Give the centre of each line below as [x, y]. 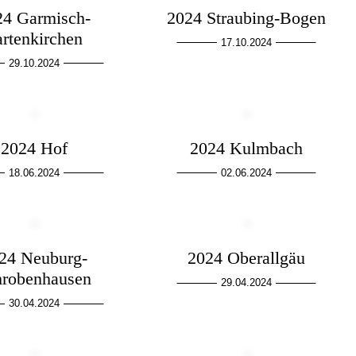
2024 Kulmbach [246, 148]
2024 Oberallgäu [246, 258]
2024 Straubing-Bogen [246, 17]
